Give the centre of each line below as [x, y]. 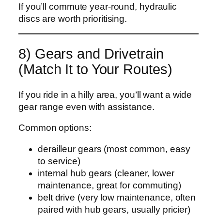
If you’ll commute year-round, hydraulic [98, 6]
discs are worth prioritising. [73, 18]
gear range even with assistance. [86, 107]
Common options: [55, 128]
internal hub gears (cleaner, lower [106, 173]
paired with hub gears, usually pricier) [114, 209]
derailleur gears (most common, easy [114, 149]
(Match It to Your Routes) [95, 70]
